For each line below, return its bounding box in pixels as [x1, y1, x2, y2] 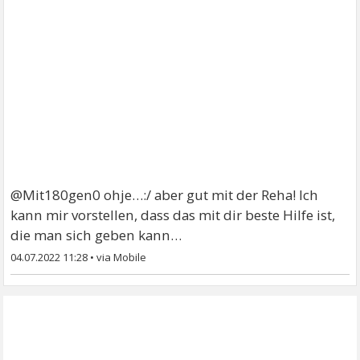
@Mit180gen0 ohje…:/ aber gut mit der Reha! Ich [10, 186, 319, 204]
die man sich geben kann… [10, 226, 182, 244]
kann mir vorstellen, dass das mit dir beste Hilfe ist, [10, 206, 336, 224]
